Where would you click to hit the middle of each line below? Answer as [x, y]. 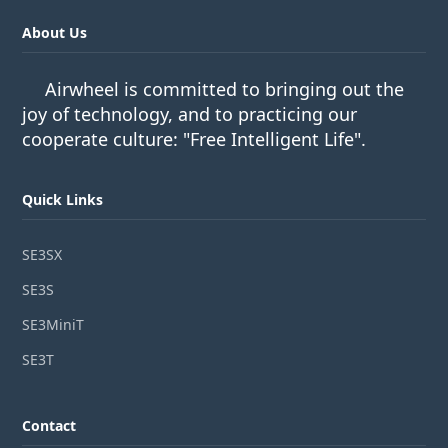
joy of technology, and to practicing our [190, 114]
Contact [49, 426]
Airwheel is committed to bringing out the [225, 89]
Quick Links [63, 200]
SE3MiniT [53, 324]
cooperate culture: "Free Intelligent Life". [194, 139]
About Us [55, 33]
